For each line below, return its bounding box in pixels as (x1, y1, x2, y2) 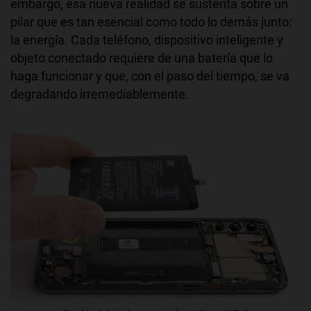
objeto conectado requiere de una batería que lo (10, 50, 273, 65)
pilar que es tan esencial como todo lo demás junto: (10, 14, 292, 29)
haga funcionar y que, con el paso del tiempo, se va (10, 68, 289, 83)
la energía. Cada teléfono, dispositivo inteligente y (10, 32, 283, 47)
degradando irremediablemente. (10, 86, 189, 101)
